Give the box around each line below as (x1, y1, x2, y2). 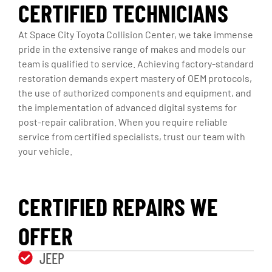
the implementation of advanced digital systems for (18, 101, 237, 114)
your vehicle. (18, 145, 72, 157)
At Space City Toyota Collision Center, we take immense (18, 29, 253, 41)
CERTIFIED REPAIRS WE (18, 191, 218, 221)
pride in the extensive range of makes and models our (18, 43, 246, 55)
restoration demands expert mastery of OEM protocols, (18, 72, 252, 84)
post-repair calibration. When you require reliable (18, 116, 228, 128)
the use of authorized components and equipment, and (18, 87, 251, 99)
